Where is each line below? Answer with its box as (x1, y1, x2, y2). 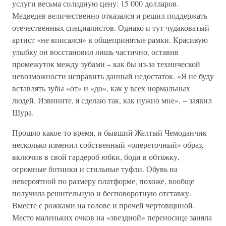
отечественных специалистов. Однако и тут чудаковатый (12, 22, 209, 33)
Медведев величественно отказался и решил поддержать (12, 10, 207, 21)
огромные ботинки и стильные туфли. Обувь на (12, 163, 178, 174)
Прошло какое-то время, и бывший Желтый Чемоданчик (12, 127, 207, 138)
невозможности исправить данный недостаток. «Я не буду (12, 71, 214, 81)
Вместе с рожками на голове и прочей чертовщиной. (12, 200, 195, 210)
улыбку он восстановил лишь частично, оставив (12, 46, 179, 57)
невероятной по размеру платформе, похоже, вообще (12, 176, 194, 186)
